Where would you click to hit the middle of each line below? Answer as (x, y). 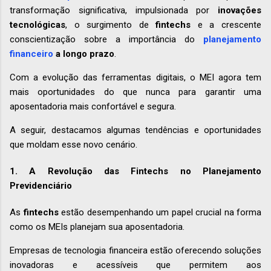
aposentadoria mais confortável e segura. (94, 107)
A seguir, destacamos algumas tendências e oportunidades (135, 130)
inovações (240, 11)
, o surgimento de (111, 25)
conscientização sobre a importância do (106, 40)
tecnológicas (38, 25)
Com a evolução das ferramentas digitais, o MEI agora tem (135, 78)
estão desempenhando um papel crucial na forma (160, 213)
